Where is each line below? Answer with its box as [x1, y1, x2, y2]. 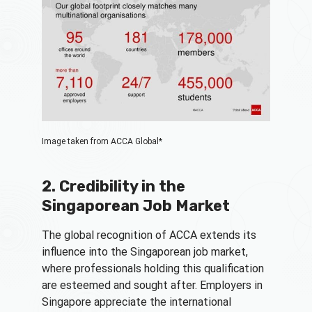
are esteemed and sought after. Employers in [42, 278, 263, 292]
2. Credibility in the [42, 176, 185, 196]
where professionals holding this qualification [42, 261, 264, 275]
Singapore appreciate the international [42, 295, 231, 309]
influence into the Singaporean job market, [42, 244, 248, 258]
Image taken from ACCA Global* [42, 136, 162, 146]
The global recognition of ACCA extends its [42, 228, 256, 242]
